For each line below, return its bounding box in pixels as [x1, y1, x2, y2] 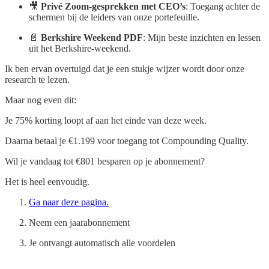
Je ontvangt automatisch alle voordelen [29, 238, 175, 249]
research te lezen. [5, 74, 70, 85]
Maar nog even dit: [5, 95, 76, 106]
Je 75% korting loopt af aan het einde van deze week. [5, 115, 207, 126]
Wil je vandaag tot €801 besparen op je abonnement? [5, 156, 205, 167]
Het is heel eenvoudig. [5, 177, 89, 187]
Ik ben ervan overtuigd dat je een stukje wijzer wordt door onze [5, 64, 244, 74]
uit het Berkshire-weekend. [29, 43, 131, 54]
